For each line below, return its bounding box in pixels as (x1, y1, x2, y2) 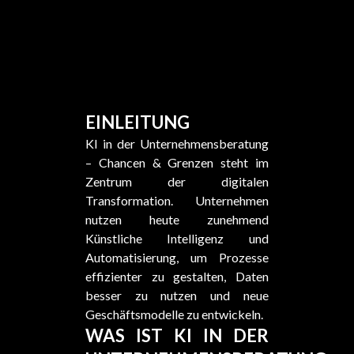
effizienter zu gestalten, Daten (85, 269, 269, 284)
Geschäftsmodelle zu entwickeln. (85, 307, 263, 322)
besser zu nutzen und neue (85, 288, 269, 303)
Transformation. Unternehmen (85, 193, 269, 208)
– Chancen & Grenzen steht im (85, 155, 269, 170)
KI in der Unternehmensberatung (85, 136, 269, 151)
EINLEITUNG (85, 111, 190, 133)
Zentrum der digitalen (85, 174, 269, 189)
